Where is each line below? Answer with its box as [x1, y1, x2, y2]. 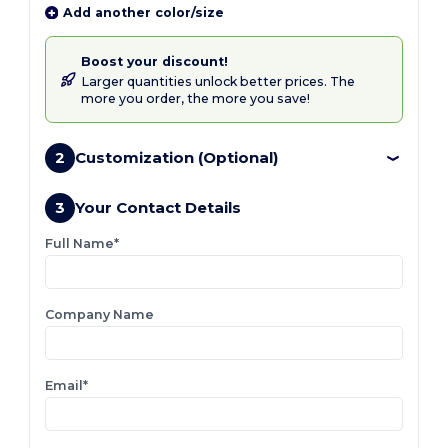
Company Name [45, 307, 155, 323]
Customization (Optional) [75, 147, 279, 167]
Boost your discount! [81, 54, 229, 70]
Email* [45, 378, 89, 394]
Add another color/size [62, 4, 224, 20]
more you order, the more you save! [81, 90, 311, 106]
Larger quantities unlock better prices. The [81, 73, 356, 89]
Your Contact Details [75, 197, 242, 217]
